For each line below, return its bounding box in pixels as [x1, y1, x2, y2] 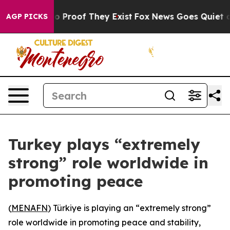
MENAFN [11, 203, 48, 213]
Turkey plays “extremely [8, 135, 200, 154]
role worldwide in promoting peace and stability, [8, 217, 201, 227]
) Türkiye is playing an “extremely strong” [48, 203, 211, 213]
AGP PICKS [6, 12, 48, 21]
